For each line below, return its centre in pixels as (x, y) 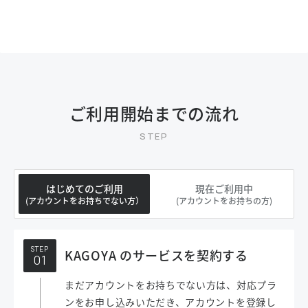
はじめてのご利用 (84, 188)
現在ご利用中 (224, 188)
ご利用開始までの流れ (154, 113)
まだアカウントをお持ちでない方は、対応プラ (171, 285)
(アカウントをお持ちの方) (224, 200)
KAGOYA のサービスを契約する (156, 255)
